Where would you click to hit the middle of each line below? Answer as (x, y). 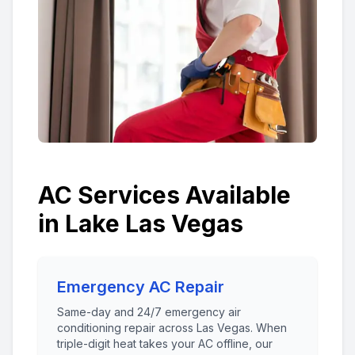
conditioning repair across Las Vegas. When (172, 328)
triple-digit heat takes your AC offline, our (165, 344)
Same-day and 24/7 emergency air (149, 312)
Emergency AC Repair (141, 287)
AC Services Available (164, 195)
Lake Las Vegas (154, 223)
